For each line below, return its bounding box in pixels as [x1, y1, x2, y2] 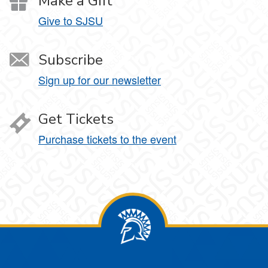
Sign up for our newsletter [38, 72, 161, 87]
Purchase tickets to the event [38, 131, 176, 147]
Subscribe [38, 50, 103, 69]
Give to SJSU [38, 13, 103, 28]
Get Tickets [38, 109, 114, 129]
